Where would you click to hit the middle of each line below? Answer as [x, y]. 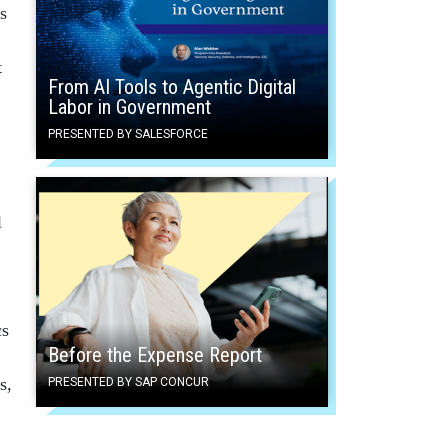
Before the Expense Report [155, 355]
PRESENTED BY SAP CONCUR [128, 382]
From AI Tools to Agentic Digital [172, 87]
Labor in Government [129, 107]
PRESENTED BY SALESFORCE [128, 134]
